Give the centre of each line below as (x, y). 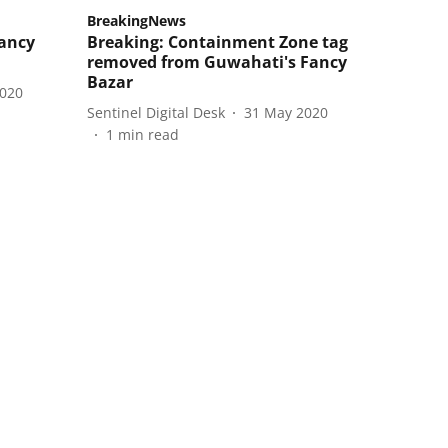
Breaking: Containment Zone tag (217, 42)
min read (148, 135)
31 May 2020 (286, 112)
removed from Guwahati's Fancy (217, 62)
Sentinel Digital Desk (156, 112)
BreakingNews (136, 21)
